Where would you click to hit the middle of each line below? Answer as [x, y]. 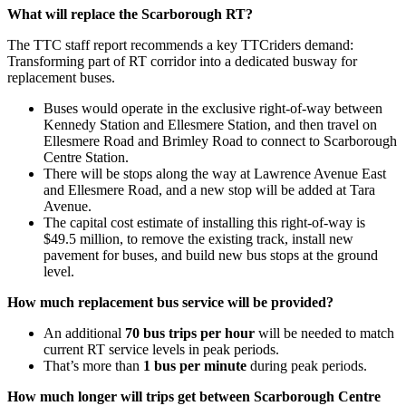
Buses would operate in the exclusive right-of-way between [213, 108]
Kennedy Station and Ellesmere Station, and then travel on [210, 124]
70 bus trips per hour [190, 333]
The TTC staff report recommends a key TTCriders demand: [180, 44]
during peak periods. [307, 365]
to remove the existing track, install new [240, 238]
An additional [84, 333]
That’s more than [92, 365]
